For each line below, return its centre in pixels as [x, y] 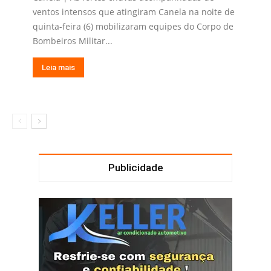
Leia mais [58, 68]
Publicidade [135, 168]
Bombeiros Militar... [73, 41]
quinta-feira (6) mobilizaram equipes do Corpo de [133, 27]
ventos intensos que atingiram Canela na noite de [134, 12]
